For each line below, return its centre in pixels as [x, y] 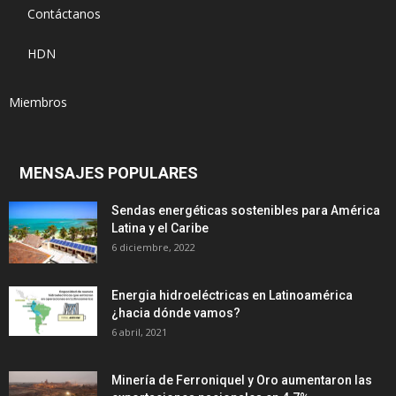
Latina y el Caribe [160, 228]
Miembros [38, 102]
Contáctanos [64, 13]
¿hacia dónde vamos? [176, 312]
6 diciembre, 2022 [153, 247]
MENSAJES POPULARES [109, 172]
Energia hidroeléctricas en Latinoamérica [232, 295]
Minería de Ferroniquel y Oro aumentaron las [242, 380]
